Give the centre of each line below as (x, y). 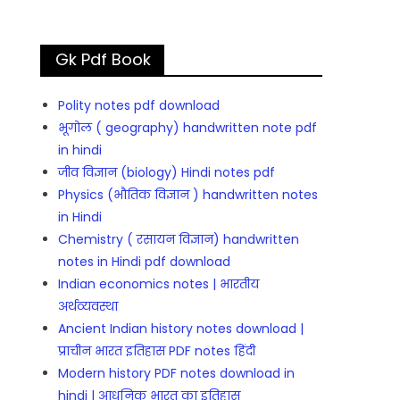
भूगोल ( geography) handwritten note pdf (188, 128)
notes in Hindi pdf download (145, 262)
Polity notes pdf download (139, 106)
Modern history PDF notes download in (177, 374)
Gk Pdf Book (104, 60)
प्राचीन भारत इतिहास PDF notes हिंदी (157, 351)
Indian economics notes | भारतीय (159, 284)
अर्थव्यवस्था (88, 307)
